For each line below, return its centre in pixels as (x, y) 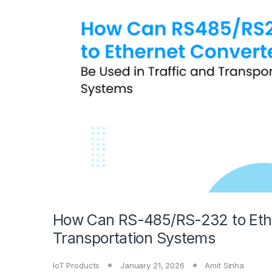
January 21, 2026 (152, 266)
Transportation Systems (134, 238)
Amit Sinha (224, 266)
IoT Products (76, 266)
